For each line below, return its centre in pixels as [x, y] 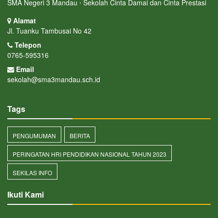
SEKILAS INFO [32, 173]
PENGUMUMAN [34, 136]
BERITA [80, 136]
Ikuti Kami [26, 195]
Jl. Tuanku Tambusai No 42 [49, 31]
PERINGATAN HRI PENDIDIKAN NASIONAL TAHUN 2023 [90, 154]
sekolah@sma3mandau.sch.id [54, 80]
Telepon [27, 45]
